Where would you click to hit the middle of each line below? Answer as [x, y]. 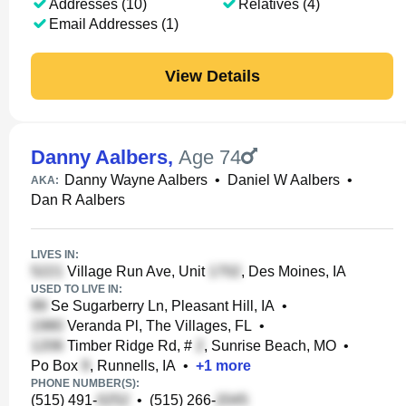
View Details [212, 76]
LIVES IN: [55, 255]
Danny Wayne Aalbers [136, 180]
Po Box [56, 366]
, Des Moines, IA [294, 271]
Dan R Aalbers [78, 200]
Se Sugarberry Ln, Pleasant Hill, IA [161, 306]
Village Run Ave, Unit [136, 271]
